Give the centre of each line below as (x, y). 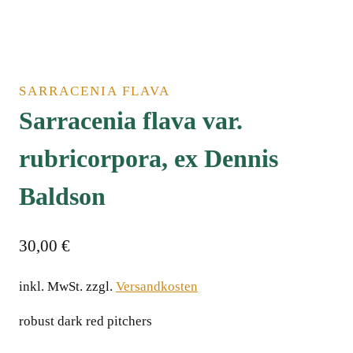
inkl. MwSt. (51, 286)
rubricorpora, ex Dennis (149, 159)
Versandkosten (157, 286)
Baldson (62, 197)
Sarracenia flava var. (131, 121)
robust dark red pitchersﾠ (92, 321)
